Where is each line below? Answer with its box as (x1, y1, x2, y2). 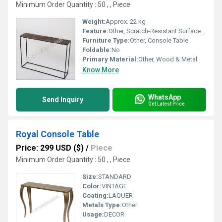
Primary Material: (82, 55, 138, 63)
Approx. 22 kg (106, 18, 146, 25)
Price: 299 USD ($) (16, 143, 84, 153)
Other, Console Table (130, 37, 188, 44)
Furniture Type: (82, 37, 130, 44)
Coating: (82, 192, 109, 199)
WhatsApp (148, 93, 181, 101)
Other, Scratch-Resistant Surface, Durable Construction (109, 27, 201, 35)
